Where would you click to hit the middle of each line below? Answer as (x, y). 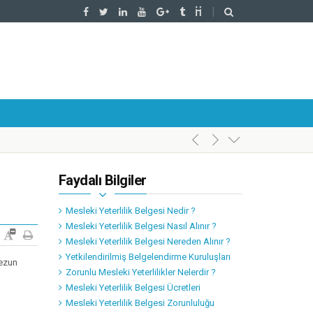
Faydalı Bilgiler (102, 180)
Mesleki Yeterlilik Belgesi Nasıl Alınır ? (141, 226)
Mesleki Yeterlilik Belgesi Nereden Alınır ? (148, 241)
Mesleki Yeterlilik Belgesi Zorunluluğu (140, 303)
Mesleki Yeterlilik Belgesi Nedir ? (130, 211)
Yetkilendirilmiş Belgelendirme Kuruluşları (148, 257)
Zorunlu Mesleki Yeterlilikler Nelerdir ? (140, 272)
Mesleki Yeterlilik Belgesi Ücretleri (133, 287)
